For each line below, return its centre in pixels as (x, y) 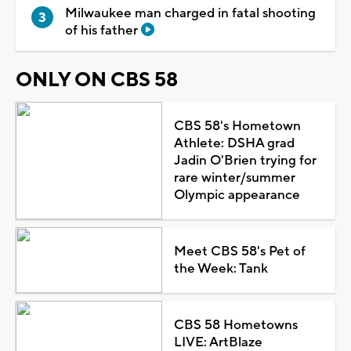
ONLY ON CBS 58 (97, 80)
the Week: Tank (221, 268)
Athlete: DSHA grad (234, 143)
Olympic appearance (237, 195)
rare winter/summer (234, 177)
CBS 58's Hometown (237, 126)
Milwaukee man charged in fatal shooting (190, 13)
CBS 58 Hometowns (235, 325)
